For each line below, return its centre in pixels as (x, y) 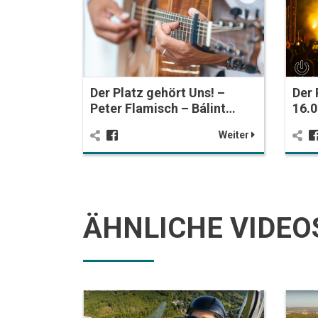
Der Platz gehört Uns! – (158, 92)
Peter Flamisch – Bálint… (163, 108)
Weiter (235, 135)
